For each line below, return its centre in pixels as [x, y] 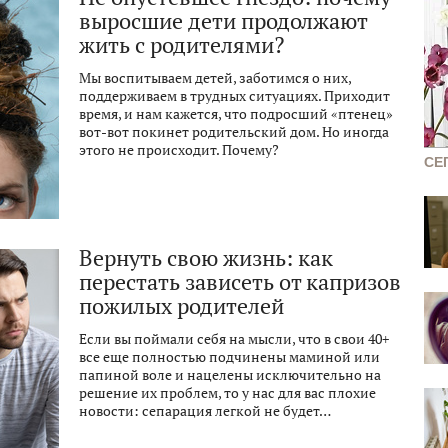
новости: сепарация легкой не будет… [205, 411]
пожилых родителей [181, 306]
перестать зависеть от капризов [240, 282]
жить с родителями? [181, 45]
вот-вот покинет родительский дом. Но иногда [234, 132]
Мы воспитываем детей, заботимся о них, [215, 78]
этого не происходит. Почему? [179, 150]
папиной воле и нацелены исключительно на [230, 375]
